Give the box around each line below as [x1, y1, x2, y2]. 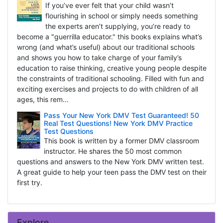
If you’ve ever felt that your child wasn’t [45, 1, 174, 10]
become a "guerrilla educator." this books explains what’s [16, 32, 202, 41]
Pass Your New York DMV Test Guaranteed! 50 [43, 111, 199, 120]
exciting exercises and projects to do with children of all [16, 85, 198, 94]
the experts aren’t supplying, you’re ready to [45, 22, 190, 31]
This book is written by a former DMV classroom [43, 136, 199, 145]
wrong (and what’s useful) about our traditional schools [16, 43, 195, 52]
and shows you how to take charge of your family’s [16, 53, 182, 62]
